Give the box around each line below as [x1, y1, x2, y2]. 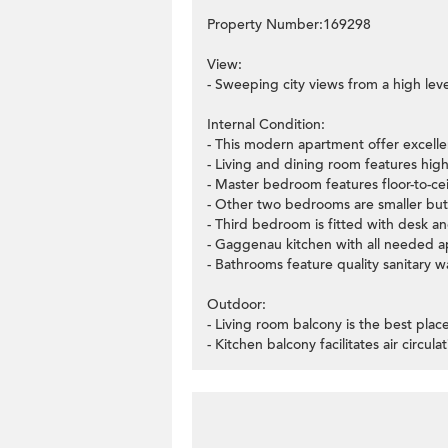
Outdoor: [207, 295, 266, 314]
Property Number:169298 [207, 15, 371, 34]
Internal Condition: [207, 115, 325, 134]
